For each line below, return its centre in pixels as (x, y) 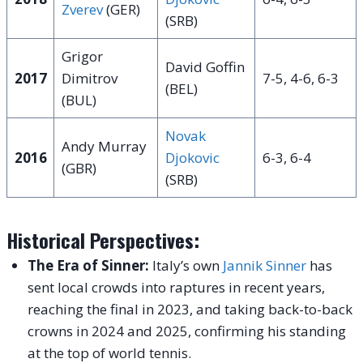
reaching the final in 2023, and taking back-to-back (190, 310)
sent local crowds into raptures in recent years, (176, 288)
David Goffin (205, 67)
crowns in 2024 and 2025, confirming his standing (186, 331)
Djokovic (192, 158)
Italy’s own (186, 266)
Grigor (82, 57)
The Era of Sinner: (88, 266)
